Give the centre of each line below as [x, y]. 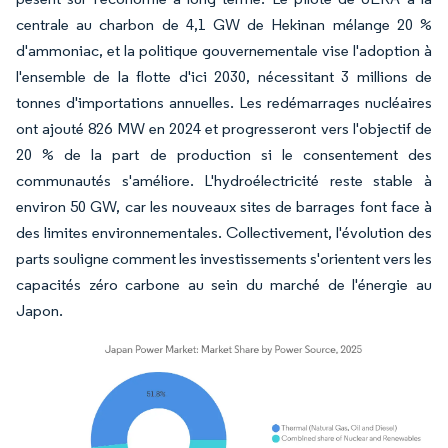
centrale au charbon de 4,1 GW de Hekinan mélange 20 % [224, 24]
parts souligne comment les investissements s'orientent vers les [224, 258]
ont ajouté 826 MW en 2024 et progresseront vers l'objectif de [224, 128]
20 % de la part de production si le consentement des [224, 154]
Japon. [39, 310]
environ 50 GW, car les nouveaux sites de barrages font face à [224, 206]
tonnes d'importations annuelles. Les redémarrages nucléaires [224, 102]
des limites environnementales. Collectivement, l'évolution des [224, 232]
